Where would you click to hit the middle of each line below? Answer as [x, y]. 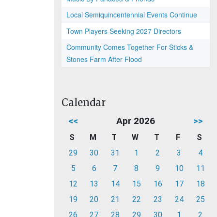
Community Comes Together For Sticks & [130, 47]
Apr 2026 [136, 121]
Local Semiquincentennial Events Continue [132, 15]
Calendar [84, 102]
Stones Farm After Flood [104, 59]
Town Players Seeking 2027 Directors [124, 31]
